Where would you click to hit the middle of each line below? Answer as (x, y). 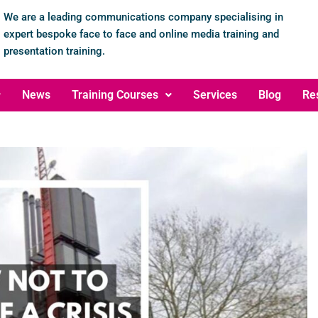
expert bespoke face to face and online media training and (141, 34)
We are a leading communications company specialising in (143, 17)
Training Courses (115, 94)
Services (215, 94)
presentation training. (55, 51)
